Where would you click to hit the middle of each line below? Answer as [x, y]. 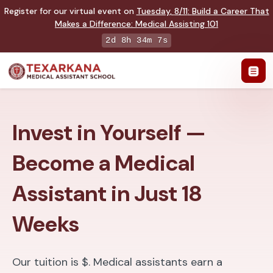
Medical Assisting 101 [177, 24]
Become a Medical [104, 163]
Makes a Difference [93, 24]
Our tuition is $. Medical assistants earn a [117, 262]
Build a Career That [230, 11]
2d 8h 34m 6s [136, 40]
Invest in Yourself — [109, 133]
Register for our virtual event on [70, 11]
